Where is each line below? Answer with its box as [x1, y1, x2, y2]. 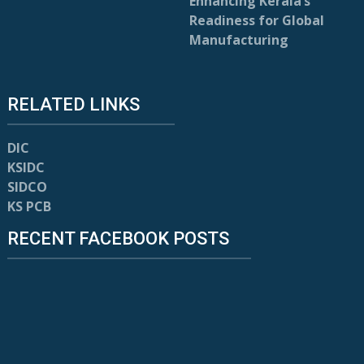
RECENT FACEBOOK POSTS [6, 228, 229, 249]
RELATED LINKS [6, 94, 140, 115]
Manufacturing [189, 31, 289, 49]
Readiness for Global [189, 11, 325, 29]
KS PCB [6, 197, 51, 215]
